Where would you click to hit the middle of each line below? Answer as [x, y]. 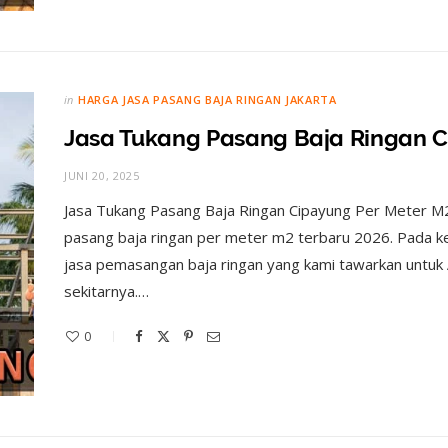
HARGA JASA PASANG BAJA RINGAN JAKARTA [207, 100]
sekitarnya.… [107, 291]
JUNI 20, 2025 [102, 176]
